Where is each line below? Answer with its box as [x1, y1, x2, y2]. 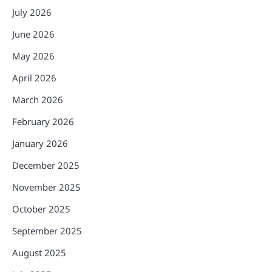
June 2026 [12, 28, 55, 41]
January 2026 [12, 137, 68, 150]
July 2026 [12, 6, 52, 19]
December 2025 [12, 159, 80, 172]
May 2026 [12, 50, 55, 63]
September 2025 [12, 225, 82, 237]
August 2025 [12, 246, 66, 259]
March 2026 [12, 93, 63, 106]
